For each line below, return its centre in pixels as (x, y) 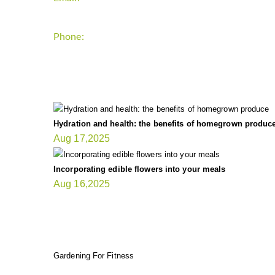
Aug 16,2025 (82, 184)
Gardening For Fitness (94, 255)
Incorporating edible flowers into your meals (140, 169)
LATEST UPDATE (114, 71)
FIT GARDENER (110, 218)
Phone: (69, 37)
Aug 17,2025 (82, 139)
